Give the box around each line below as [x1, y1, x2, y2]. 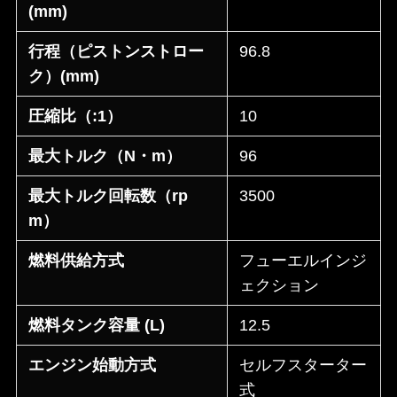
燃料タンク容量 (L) [28, 316, 166, 335]
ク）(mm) [28, 67, 100, 86]
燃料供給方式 [28, 252, 125, 270]
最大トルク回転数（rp [28, 187, 189, 206]
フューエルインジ [239, 252, 368, 270]
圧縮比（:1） [28, 107, 123, 126]
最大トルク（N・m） [28, 147, 183, 166]
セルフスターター [239, 356, 368, 375]
